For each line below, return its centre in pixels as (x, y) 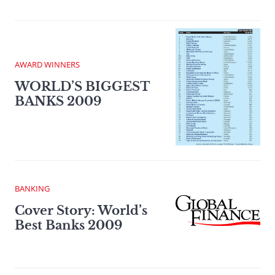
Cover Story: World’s (81, 210)
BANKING (32, 188)
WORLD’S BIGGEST (82, 87)
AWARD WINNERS (47, 65)
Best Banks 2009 (68, 225)
